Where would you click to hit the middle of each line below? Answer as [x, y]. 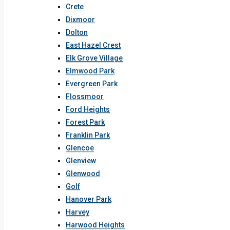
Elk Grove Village [94, 58]
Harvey [78, 212]
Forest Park [85, 122]
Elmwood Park [90, 71]
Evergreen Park [92, 84]
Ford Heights [88, 109]
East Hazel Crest [93, 45]
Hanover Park [89, 199]
